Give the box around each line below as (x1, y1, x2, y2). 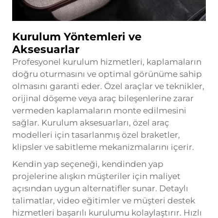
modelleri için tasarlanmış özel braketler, (12, 129, 180, 140)
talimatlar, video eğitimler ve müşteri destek (12, 195, 195, 205)
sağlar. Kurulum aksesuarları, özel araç (12, 117, 169, 127)
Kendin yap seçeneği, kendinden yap (12, 159, 163, 169)
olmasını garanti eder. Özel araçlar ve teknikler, (12, 81, 204, 91)
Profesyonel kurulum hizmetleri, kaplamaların (12, 56, 201, 67)
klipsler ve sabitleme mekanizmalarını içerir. (12, 142, 194, 152)
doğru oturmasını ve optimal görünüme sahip (12, 69, 202, 79)
